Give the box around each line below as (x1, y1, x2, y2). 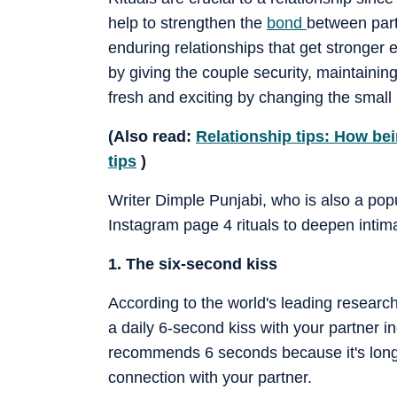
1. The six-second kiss (108, 255, 277, 274)
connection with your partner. (108, 369, 312, 387)
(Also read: (108, 128, 196, 146)
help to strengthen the (108, 14, 267, 33)
